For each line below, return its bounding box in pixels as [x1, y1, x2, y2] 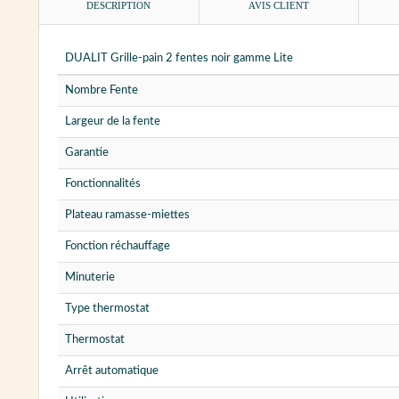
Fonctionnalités [65, 178, 141, 191]
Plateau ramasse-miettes [65, 209, 190, 222]
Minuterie [65, 272, 115, 284]
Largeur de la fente [65, 116, 160, 128]
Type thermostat [65, 303, 150, 315]
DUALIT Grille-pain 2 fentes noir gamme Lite [65, 53, 293, 65]
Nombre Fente [65, 85, 138, 97]
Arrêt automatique [65, 365, 159, 378]
